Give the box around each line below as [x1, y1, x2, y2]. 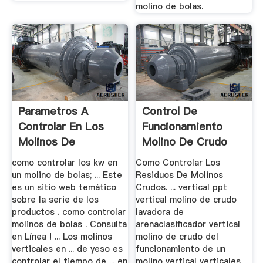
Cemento [18, 150, 65, 165]
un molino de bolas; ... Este [11, 169, 122, 181]
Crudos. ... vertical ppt [136, 181, 228, 193]
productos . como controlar [11, 206, 126, 218]
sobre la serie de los [11, 194, 99, 205]
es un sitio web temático [11, 181, 116, 193]
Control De [142, 104, 198, 119]
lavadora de [136, 206, 184, 218]
